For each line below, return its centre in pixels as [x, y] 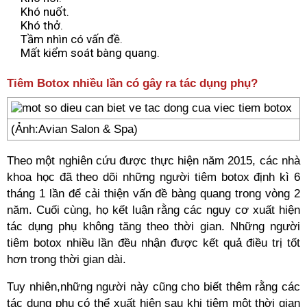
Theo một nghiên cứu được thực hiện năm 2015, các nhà [153, 161]
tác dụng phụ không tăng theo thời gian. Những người [153, 226]
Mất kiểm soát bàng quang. [90, 53]
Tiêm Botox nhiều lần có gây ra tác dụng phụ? [132, 83]
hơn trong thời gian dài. [66, 259]
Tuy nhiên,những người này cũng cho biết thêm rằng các [153, 287]
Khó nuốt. [45, 12]
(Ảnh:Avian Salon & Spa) [74, 129]
